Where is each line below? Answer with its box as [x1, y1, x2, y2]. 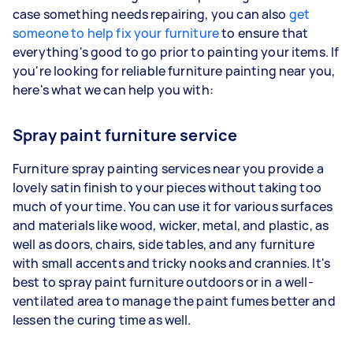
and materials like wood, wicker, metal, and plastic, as [13, 216, 329, 234]
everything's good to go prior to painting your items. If [13, 43, 340, 61]
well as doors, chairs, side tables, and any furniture [13, 235, 314, 253]
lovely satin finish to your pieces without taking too [13, 178, 321, 196]
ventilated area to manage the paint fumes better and [13, 292, 336, 310]
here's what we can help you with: [13, 80, 214, 98]
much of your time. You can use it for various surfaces [13, 197, 333, 215]
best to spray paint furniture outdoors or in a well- [13, 273, 314, 291]
